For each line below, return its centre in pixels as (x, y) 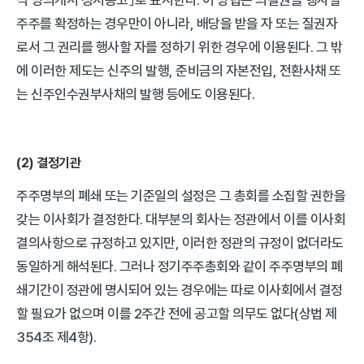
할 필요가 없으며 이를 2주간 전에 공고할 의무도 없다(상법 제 (177, 314)
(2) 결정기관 (48, 163)
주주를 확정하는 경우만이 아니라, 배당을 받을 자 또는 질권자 (177, 24)
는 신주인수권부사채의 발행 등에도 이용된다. (135, 94)
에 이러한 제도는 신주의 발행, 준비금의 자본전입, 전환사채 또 (179, 71)
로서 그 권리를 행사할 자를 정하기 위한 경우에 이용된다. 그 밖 (179, 47)
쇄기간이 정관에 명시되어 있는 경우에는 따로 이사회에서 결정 (180, 290)
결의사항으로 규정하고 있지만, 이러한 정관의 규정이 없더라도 (180, 243)
